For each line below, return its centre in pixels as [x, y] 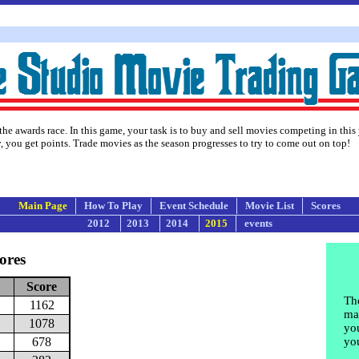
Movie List [270, 205]
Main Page [43, 205]
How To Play [113, 205]
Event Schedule [194, 205]
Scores [326, 205]
